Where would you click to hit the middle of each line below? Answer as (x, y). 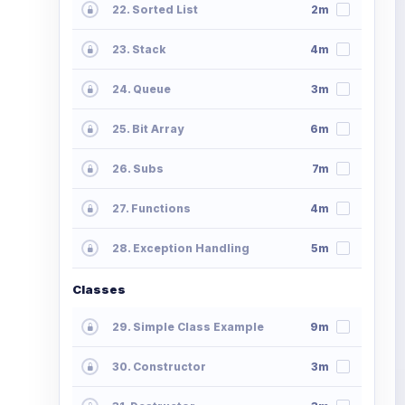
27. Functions (151, 209)
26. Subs (138, 169)
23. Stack (139, 50)
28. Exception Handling (181, 249)
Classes (99, 290)
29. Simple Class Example (188, 327)
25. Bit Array (148, 129)
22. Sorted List (155, 10)
